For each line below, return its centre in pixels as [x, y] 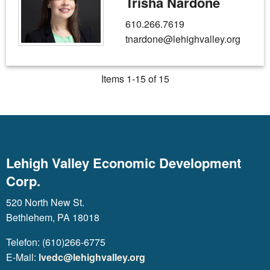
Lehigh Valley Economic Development [124, 163]
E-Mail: [22, 257]
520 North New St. [45, 202]
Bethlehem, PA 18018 [53, 217]
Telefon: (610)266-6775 [56, 242]
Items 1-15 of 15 [135, 79]
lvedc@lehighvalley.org [92, 257]
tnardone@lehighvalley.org [183, 39]
